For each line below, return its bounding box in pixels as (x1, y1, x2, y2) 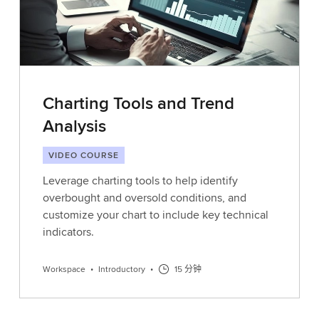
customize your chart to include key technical (42, 206, 268, 223)
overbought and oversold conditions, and (42, 189, 246, 206)
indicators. (42, 224, 94, 240)
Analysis (42, 113, 106, 138)
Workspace (42, 263, 85, 275)
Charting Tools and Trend (42, 90, 234, 115)
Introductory (98, 263, 145, 275)
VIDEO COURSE (48, 149, 119, 161)
